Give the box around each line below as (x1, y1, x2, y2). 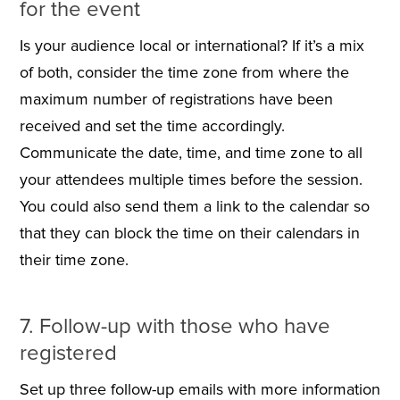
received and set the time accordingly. (19, 116, 285, 137)
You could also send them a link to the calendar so (19, 196, 370, 217)
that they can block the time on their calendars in (19, 223, 360, 244)
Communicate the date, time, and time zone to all (19, 143, 362, 163)
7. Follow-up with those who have (19, 313, 330, 340)
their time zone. (19, 250, 129, 271)
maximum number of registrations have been (19, 89, 333, 110)
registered (19, 340, 117, 367)
